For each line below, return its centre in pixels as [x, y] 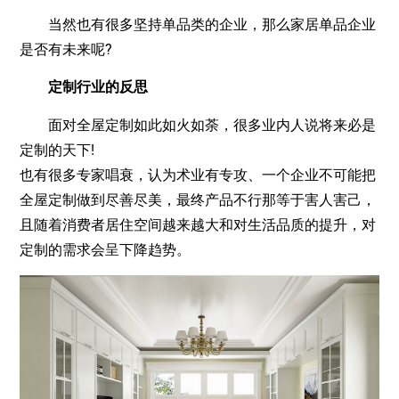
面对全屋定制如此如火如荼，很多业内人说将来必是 [198, 125]
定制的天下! [57, 150]
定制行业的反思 [91, 87]
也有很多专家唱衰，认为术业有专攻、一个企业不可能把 [198, 175]
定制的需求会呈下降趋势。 [106, 249]
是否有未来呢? [66, 49]
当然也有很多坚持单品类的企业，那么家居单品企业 [198, 24]
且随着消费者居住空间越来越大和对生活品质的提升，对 [198, 224]
